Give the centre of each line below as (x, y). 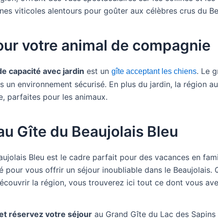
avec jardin (63, 71)
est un (98, 71)
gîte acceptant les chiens (154, 71)
